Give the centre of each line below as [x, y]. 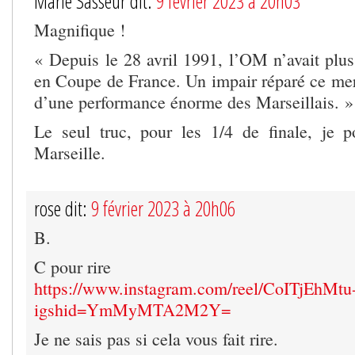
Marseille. [70, 153]
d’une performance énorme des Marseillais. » [194, 102]
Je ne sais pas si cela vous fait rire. [156, 339]
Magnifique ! [80, 30]
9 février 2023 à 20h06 [163, 209]
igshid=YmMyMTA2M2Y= [132, 310]
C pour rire [73, 267]
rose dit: [63, 209]
